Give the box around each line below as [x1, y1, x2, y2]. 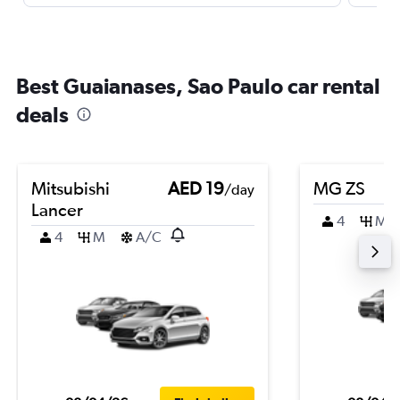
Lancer [31, 199, 83, 220]
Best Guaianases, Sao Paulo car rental [16, 73, 380, 98]
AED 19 [168, 178, 224, 198]
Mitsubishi [31, 178, 110, 198]
